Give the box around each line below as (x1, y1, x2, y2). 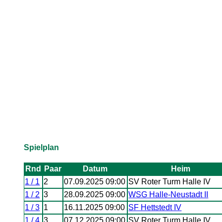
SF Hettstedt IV (128, 203, 182, 212)
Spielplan (23, 143, 59, 152)
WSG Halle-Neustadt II (128, 190, 209, 199)
